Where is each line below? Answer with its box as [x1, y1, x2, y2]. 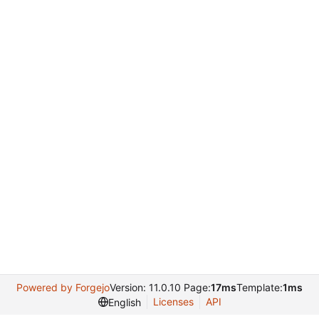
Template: [236, 281, 283, 293]
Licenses [152, 296, 194, 308]
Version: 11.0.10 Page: [110, 281, 211, 293]
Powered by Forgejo [16, 281, 110, 293]
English [108, 296, 141, 308]
